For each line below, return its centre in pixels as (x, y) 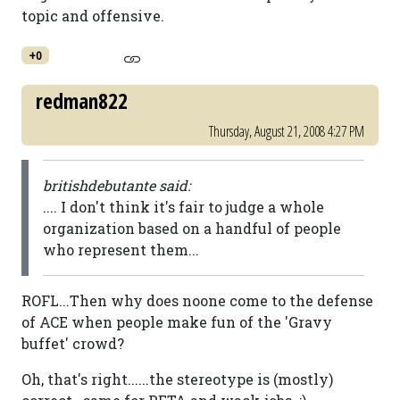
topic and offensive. (93, 16)
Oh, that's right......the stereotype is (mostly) (177, 379)
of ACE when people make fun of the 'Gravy (177, 322)
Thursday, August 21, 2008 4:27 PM (287, 131)
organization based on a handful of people (192, 228)
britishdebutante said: (117, 185)
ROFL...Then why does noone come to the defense (197, 300)
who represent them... (121, 250)
